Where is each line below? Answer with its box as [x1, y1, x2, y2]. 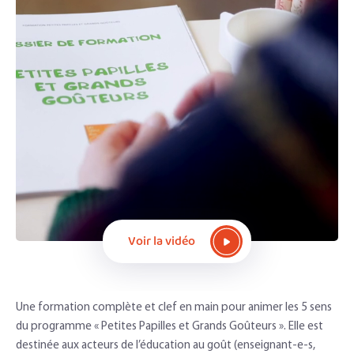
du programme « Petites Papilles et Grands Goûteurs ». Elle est [16, 321, 323, 333]
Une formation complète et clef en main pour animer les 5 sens [16, 302, 332, 314]
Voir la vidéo [128, 231, 195, 251]
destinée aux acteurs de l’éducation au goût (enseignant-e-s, [16, 340, 315, 352]
